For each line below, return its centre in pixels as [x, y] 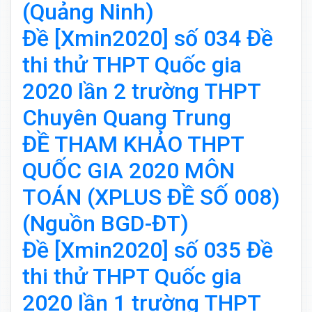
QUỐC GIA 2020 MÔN [128, 171]
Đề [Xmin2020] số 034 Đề [148, 39]
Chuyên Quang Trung [127, 118]
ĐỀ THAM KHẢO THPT [133, 145]
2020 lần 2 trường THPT [141, 92]
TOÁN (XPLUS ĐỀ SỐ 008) [151, 197]
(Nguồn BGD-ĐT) [106, 224]
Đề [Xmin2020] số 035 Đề [148, 250]
